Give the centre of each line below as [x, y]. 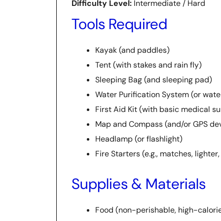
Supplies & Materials [139, 184]
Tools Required [119, 24]
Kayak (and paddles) [132, 50]
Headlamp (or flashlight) [139, 139]
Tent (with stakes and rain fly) [148, 65]
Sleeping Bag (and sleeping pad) [154, 79]
